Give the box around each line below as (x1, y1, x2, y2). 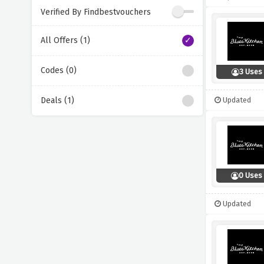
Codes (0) (40, 65, 77, 75)
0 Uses (239, 171, 263, 180)
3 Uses (239, 67, 262, 76)
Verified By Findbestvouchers (40, 6, 151, 17)
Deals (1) (40, 95, 74, 105)
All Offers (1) (40, 35, 90, 45)
